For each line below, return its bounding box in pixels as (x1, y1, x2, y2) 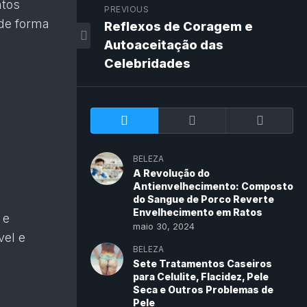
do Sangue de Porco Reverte (133, 193, 274, 205)
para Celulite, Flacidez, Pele (133, 271, 269, 282)
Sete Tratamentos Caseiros (133, 258, 272, 269)
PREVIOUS (104, 4, 149, 14)
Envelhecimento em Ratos (133, 206, 262, 218)
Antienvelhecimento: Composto (133, 180, 293, 192)
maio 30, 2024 (133, 221, 195, 232)
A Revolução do (133, 167, 210, 179)
